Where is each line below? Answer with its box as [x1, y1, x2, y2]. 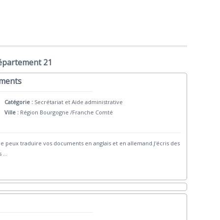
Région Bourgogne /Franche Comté [20, 109, 113, 116]
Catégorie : [4, 98, 34, 106]
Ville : [4, 109, 20, 116]
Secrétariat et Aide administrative [34, 98, 123, 106]
